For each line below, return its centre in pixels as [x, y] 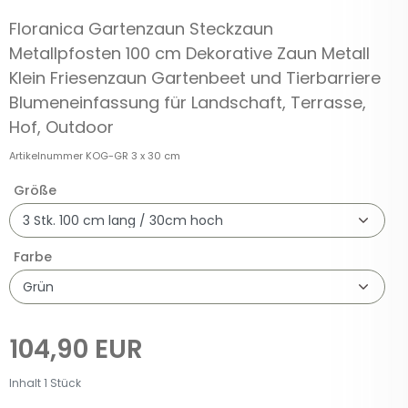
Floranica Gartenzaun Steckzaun [141, 28]
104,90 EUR [76, 349]
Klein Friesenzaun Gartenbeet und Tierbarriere [195, 77]
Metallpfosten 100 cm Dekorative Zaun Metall [189, 53]
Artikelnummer [47, 155]
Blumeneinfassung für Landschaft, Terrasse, [188, 102]
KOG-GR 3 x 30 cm [133, 155]
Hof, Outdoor [61, 127]
